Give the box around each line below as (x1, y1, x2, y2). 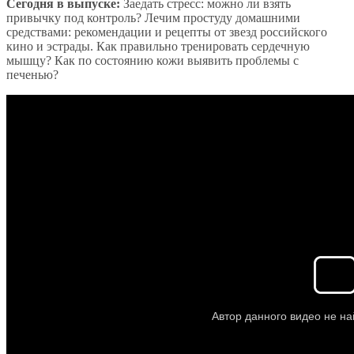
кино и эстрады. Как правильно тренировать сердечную (6, 39, 310, 53)
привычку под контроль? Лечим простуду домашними (6, 10, 300, 24)
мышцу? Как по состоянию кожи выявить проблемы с (6, 53, 299, 67)
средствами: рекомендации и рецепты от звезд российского (6, 24, 327, 39)
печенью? (6, 67, 58, 81)
